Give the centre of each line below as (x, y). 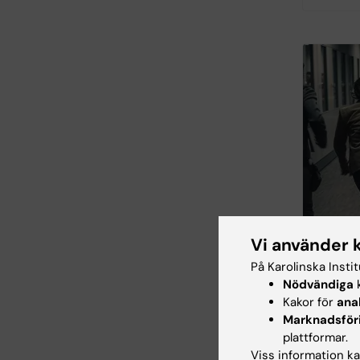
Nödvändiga (318, 284)
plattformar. (315, 337)
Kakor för (310, 302)
